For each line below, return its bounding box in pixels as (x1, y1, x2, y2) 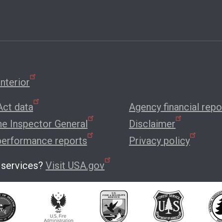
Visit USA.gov (46, 159, 105, 171)
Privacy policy (129, 134, 190, 147)
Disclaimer (129, 117, 176, 130)
